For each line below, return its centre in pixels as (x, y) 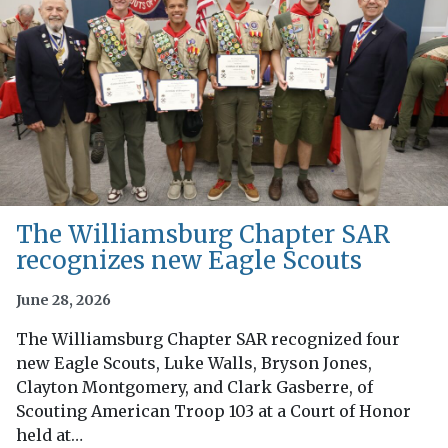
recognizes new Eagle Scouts (189, 260)
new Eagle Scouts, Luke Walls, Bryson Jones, (194, 362)
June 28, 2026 (63, 299)
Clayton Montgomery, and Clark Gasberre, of (194, 386)
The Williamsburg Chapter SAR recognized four (208, 338)
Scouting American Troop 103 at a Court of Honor (213, 410)
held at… (49, 434)
